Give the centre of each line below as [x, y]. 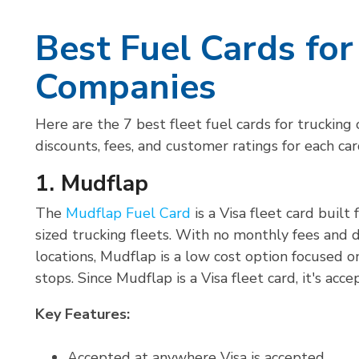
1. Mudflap [92, 184]
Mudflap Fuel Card [128, 214]
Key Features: [83, 315]
